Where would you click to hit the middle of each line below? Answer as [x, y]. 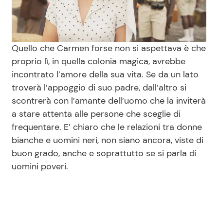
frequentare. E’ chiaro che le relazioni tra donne [107, 127]
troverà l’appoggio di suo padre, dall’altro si [99, 88]
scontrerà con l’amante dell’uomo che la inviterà [109, 101]
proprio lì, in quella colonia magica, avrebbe [99, 62]
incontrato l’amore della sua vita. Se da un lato [105, 75]
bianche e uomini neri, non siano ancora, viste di [108, 140]
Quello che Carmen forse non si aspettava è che [109, 48]
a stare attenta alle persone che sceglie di [96, 114]
